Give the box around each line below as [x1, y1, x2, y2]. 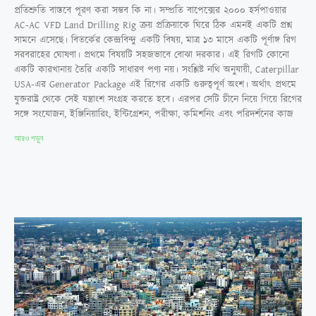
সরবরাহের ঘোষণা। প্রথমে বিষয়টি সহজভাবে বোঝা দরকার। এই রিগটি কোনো [14, 47, 289, 62]
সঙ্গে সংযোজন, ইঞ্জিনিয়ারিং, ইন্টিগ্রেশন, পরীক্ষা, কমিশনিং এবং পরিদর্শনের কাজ [14, 107, 293, 121]
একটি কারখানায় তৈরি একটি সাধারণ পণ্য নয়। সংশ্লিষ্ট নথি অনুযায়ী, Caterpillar [14, 62, 299, 77]
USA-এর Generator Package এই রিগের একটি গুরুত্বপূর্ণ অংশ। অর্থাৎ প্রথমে [14, 77, 296, 92]
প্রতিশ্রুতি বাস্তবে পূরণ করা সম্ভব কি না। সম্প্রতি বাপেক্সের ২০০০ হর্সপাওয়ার [14, 3, 286, 18]
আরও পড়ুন [14, 133, 43, 143]
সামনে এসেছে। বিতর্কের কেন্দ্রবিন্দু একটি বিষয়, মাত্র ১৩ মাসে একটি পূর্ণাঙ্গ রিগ [14, 32, 296, 47]
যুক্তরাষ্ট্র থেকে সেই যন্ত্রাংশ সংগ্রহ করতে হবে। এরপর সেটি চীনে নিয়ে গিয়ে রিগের [14, 92, 302, 107]
